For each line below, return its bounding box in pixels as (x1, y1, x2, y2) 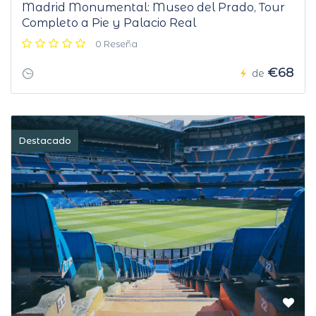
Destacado (18, 135, 71, 147)
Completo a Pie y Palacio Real (22, 16, 196, 30)
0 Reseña (95, 38, 138, 50)
